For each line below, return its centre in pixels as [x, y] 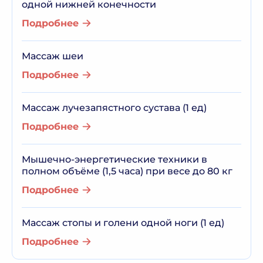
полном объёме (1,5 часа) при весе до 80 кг [127, 171]
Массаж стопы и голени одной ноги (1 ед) [123, 223]
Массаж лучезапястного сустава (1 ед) [114, 108]
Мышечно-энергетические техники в [114, 159]
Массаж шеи [53, 56]
